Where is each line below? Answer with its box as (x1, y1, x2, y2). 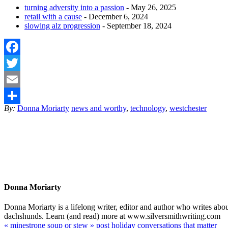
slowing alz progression (24, 21, 100, 30)
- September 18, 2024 (100, 21, 172, 30)
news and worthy (71, 103, 126, 112)
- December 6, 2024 (82, 12, 148, 21)
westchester (169, 103, 207, 112)
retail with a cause (24, 12, 82, 21)
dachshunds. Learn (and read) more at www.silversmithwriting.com (4, 212, 220, 221)
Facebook (4, 58, 36, 67)
